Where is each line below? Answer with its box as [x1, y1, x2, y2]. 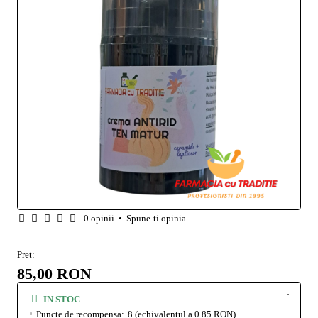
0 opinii [84, 212, 114, 224]
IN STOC [43, 293, 80, 305]
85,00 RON [17, 264, 92, 283]
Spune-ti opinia [126, 212, 186, 224]
